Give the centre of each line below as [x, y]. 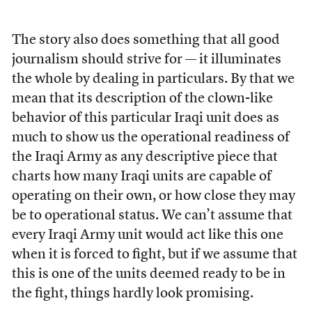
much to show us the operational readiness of [150, 138]
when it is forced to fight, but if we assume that [154, 255]
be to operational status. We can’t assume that [152, 216]
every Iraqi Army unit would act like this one [147, 235]
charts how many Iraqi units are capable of [141, 177]
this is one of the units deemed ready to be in [148, 274]
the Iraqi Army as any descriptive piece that [145, 157]
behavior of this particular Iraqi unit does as [145, 118]
